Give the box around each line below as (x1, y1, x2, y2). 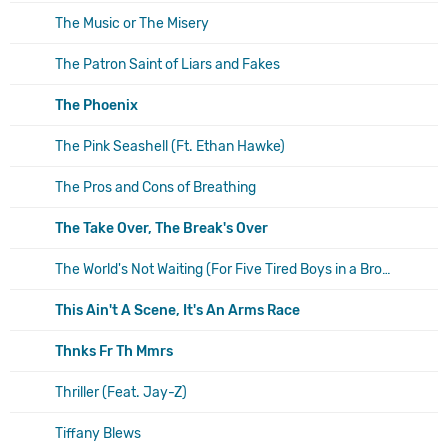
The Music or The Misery (55, 14, 209, 32)
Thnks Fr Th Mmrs (55, 342, 173, 360)
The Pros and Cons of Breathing (55, 178, 256, 196)
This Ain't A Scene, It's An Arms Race (55, 301, 300, 319)
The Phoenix (55, 96, 138, 114)
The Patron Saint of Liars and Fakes (55, 55, 280, 73)
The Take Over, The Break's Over (55, 219, 268, 237)
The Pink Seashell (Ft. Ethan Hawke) (55, 137, 285, 155)
